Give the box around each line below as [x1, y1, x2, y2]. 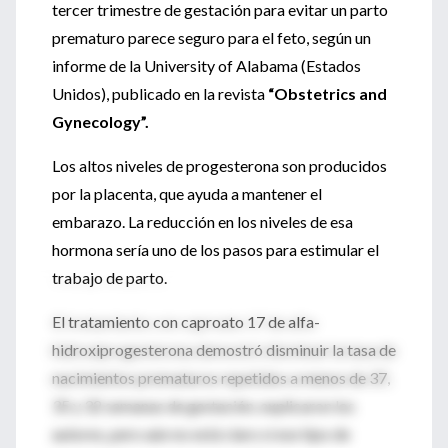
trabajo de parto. [52, 268, 167, 287]
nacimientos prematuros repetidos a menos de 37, [52, 368, 390, 387]
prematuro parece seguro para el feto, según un [52, 28, 371, 47]
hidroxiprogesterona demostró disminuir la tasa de [52, 340, 396, 359]
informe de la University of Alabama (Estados [52, 56, 361, 75]
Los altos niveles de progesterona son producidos [52, 156, 387, 175]
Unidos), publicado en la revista [52, 84, 268, 103]
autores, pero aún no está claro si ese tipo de [52, 424, 350, 443]
